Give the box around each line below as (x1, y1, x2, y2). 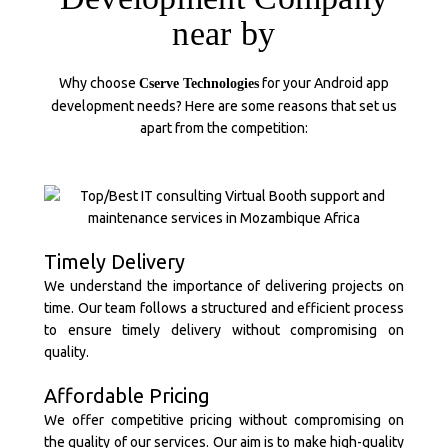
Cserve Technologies (139, 76, 259, 91)
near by (172, 15, 276, 52)
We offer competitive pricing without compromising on (44, 412, 404, 428)
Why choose (59, 75, 139, 91)
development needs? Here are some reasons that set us (51, 98, 397, 114)
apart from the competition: (140, 120, 308, 136)
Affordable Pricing (44, 384, 210, 407)
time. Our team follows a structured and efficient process (44, 300, 404, 316)
